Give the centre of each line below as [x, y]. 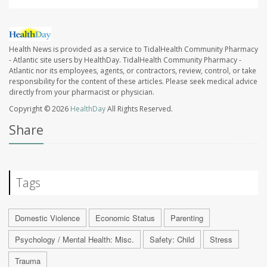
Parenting [187, 218]
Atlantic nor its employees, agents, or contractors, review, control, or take [133, 70]
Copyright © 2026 [40, 108]
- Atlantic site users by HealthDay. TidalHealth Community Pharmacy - [125, 60]
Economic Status [125, 218]
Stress [221, 239]
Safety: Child [172, 239]
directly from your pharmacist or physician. [82, 92]
